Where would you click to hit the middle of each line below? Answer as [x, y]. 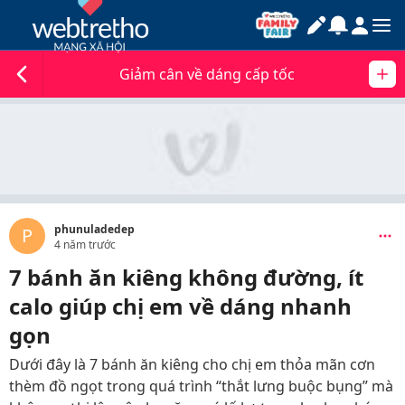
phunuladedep [94, 229]
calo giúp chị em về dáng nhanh [180, 306]
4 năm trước [85, 245]
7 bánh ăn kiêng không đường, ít [186, 277]
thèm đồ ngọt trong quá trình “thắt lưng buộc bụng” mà [201, 386]
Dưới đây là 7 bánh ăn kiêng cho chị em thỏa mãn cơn [192, 364]
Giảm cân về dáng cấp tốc [207, 74]
